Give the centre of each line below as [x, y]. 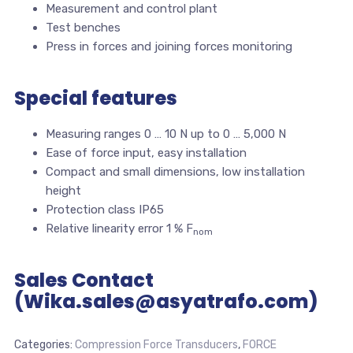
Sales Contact [84, 281]
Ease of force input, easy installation [146, 153]
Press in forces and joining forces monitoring [169, 47]
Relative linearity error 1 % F [119, 229]
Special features [95, 98]
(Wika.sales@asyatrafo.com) [165, 302]
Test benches [83, 28]
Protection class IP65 [104, 210]
